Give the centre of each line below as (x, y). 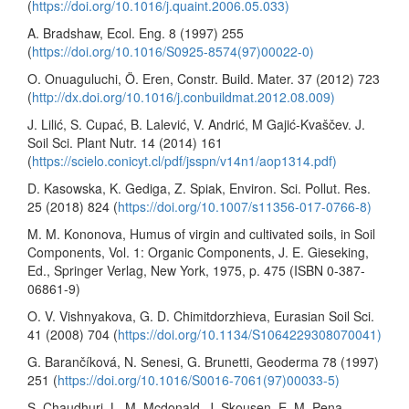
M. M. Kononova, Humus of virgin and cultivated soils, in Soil (201, 233)
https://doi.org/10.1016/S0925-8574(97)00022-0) (173, 51)
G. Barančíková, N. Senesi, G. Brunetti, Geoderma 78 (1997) (203, 361)
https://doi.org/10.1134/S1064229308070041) (250, 334)
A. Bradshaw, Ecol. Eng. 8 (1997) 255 (136, 32)
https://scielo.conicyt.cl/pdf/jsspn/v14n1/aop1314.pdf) (184, 160)
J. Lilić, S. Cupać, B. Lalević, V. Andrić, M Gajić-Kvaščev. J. (196, 124)
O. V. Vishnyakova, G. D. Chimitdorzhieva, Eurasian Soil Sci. (201, 315)
